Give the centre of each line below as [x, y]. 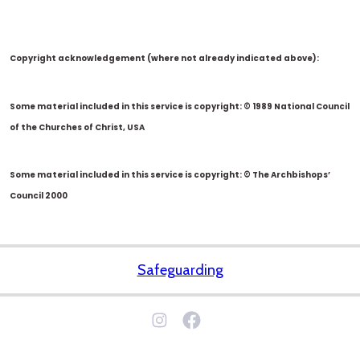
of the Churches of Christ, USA [77, 127]
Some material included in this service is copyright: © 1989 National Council [180, 106]
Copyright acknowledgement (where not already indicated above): [164, 59]
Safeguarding [180, 270]
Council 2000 [39, 196]
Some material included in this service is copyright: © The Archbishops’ [170, 175]
